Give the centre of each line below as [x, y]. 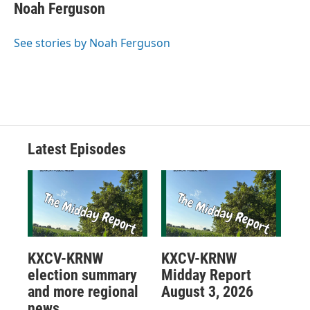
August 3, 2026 [207, 292]
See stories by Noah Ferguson [92, 43]
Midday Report [206, 275]
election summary [82, 275]
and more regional [83, 292]
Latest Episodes [77, 149]
